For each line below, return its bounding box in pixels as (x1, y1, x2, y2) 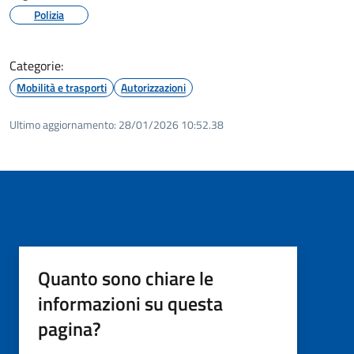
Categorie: (9, 55, 63, 75)
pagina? (38, 314, 101, 343)
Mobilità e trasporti (17, 78, 107, 96)
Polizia (34, 6, 64, 23)
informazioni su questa (38, 288, 223, 318)
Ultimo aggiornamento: (9, 115, 116, 133)
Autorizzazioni (121, 78, 186, 96)
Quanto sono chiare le (38, 263, 213, 292)
